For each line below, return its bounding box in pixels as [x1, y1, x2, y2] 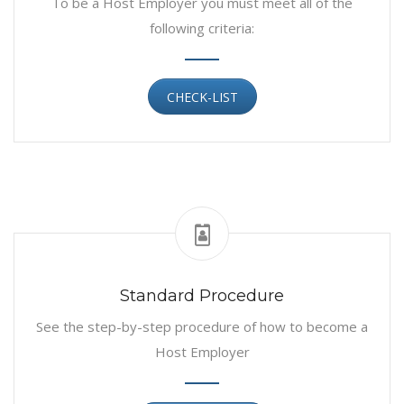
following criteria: [150, 18, 254, 37]
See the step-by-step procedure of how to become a [36, 317, 368, 335]
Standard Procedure [120, 285, 284, 306]
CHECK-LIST [166, 87, 238, 106]
